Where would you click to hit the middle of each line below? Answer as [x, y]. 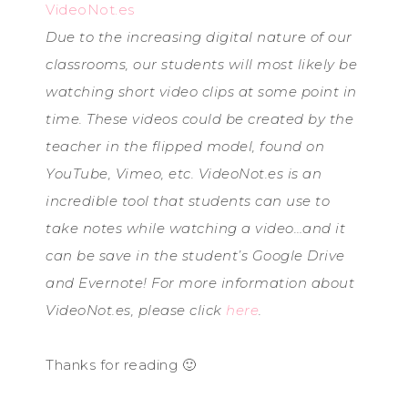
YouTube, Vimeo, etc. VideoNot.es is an [184, 173]
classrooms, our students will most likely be [201, 64]
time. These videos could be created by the [199, 119]
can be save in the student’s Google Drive [195, 255]
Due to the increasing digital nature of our [199, 37]
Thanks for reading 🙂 [121, 365]
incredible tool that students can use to [188, 201]
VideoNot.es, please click [136, 310]
